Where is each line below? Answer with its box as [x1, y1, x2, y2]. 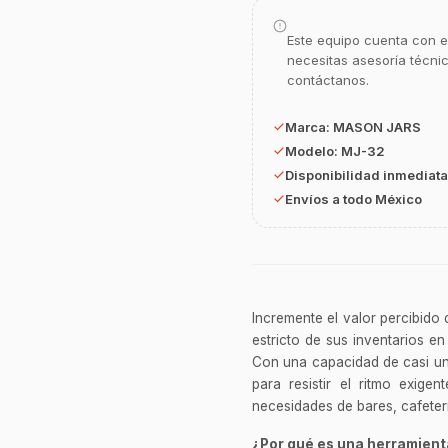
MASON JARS [333, 119, 421, 136]
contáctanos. [287, 72, 369, 89]
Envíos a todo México [285, 191, 422, 208]
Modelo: [285, 143, 341, 160]
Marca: [285, 119, 333, 136]
